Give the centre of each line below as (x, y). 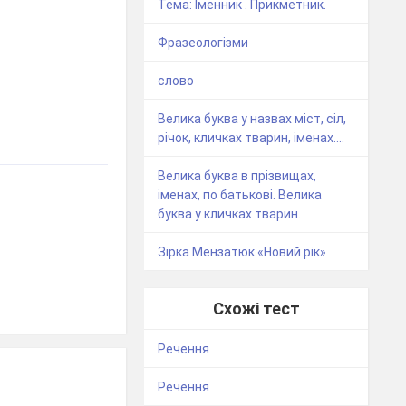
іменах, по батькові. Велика (240, 194)
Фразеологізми (203, 42)
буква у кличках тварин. (230, 213)
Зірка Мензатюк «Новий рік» (242, 251)
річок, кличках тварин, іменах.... (251, 137)
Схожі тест (256, 308)
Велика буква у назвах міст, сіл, (252, 118)
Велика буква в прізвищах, (237, 175)
